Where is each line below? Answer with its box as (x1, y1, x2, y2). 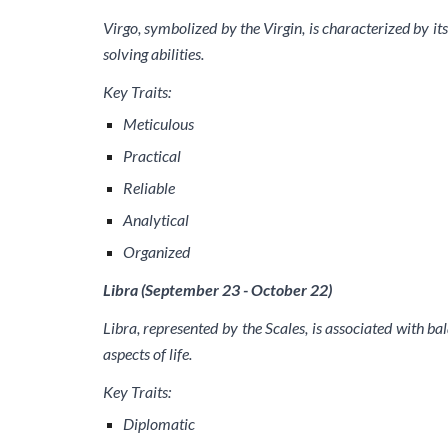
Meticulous (122, 114, 194, 133)
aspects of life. (102, 344, 192, 363)
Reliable (122, 178, 175, 197)
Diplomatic (122, 414, 195, 433)
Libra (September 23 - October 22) (102, 280, 332, 299)
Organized (122, 242, 190, 261)
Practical (122, 146, 181, 165)
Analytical (122, 210, 189, 229)
